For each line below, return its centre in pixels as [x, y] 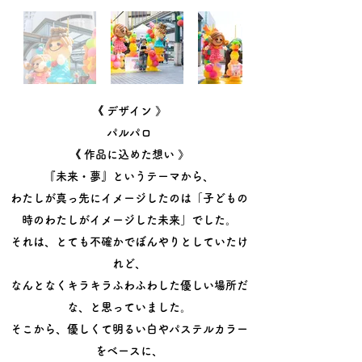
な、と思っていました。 [129, 307]
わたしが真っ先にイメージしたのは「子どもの [129, 198]
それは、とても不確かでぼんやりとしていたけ [129, 242]
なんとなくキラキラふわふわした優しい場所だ [129, 285]
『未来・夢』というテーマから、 [129, 176]
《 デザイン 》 [129, 111]
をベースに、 [129, 351]
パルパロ [129, 133]
